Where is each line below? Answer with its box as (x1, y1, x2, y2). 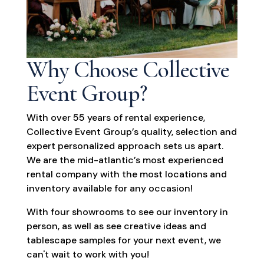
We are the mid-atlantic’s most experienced (26, 154, 223, 167)
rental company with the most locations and (26, 168, 227, 181)
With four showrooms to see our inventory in (26, 206, 228, 219)
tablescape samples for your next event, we (26, 234, 221, 247)
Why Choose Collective (26, 55, 229, 84)
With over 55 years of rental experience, (26, 111, 205, 124)
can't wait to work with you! (26, 248, 149, 261)
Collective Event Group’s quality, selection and (26, 126, 237, 138)
